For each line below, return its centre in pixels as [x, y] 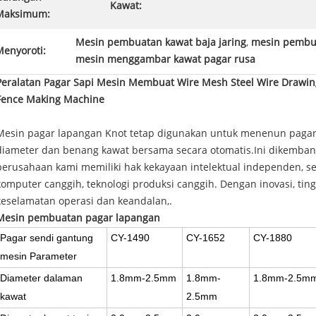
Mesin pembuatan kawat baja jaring [161, 43]
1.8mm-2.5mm [144, 278]
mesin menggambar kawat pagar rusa [165, 60]
